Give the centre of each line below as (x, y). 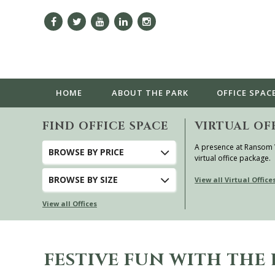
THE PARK (167, 93)
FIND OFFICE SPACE (106, 126)
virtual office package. (233, 158)
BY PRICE (104, 152)
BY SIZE (101, 180)
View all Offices (70, 203)
